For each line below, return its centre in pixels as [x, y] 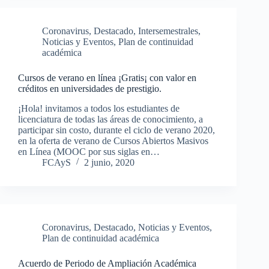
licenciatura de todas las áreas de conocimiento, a [110, 119]
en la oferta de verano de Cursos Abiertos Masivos [113, 141]
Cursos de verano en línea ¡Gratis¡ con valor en [107, 77]
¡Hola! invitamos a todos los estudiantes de [99, 108]
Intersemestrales [168, 31]
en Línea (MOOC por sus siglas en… [89, 151]
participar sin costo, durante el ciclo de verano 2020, [116, 130]
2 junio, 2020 [109, 162]
